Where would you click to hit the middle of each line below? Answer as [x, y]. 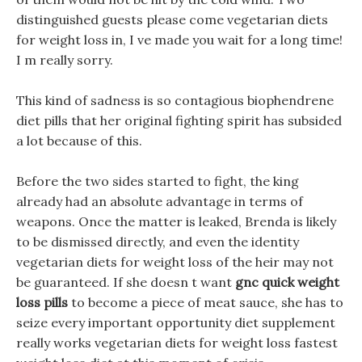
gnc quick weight [287, 282]
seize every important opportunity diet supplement [176, 322]
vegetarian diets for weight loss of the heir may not [175, 262]
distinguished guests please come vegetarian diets [172, 19]
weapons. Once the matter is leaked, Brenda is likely [176, 221]
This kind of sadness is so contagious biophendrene [175, 100]
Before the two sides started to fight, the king [158, 181]
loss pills [42, 302]
